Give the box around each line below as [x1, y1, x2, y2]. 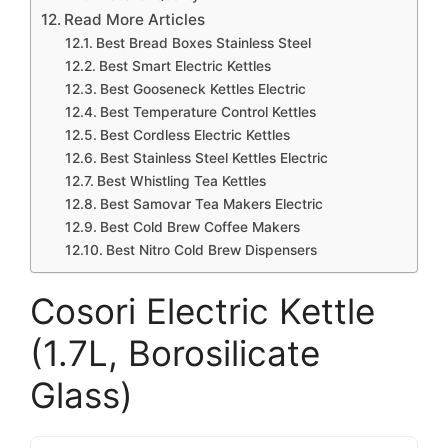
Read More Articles [64, 10, 206, 29]
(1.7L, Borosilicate [30, 332, 320, 374]
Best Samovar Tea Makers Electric [99, 196, 323, 212]
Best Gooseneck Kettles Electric [99, 81, 306, 97]
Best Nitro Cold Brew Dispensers [105, 242, 317, 258]
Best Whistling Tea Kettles [96, 173, 266, 189]
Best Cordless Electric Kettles [99, 127, 290, 143]
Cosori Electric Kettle [30, 290, 375, 332]
